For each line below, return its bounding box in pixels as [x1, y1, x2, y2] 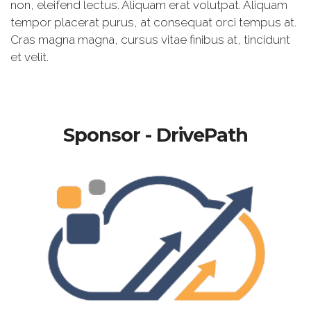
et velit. [10, 50, 51, 64]
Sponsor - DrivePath [63, 124, 248, 146]
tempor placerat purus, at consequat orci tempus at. [10, 15, 296, 29]
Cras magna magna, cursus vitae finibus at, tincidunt [10, 33, 290, 47]
